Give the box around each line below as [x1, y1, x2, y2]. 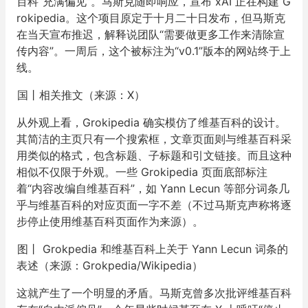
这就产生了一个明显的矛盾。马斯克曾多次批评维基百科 [16, 286, 291, 300]
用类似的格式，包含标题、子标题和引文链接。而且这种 [16, 148, 291, 162]
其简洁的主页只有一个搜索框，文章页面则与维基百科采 [16, 132, 291, 146]
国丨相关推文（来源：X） [17, 88, 145, 102]
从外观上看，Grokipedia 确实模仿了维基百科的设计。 [16, 115, 286, 129]
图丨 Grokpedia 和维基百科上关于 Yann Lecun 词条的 [17, 242, 288, 256]
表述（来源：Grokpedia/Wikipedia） [16, 258, 203, 272]
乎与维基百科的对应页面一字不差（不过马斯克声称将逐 [16, 198, 291, 212]
